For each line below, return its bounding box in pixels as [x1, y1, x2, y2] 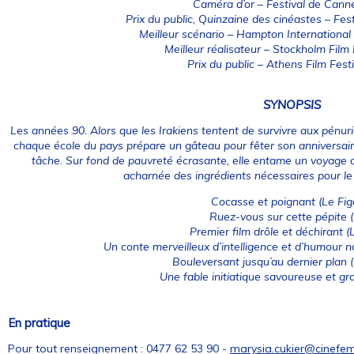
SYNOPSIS [262, 96, 321, 112]
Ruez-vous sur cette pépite [209, 209, 347, 224]
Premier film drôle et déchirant [189, 224, 343, 239]
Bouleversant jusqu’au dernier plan [171, 254, 347, 269]
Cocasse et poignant [211, 194, 315, 209]
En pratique [7, 315, 70, 331]
